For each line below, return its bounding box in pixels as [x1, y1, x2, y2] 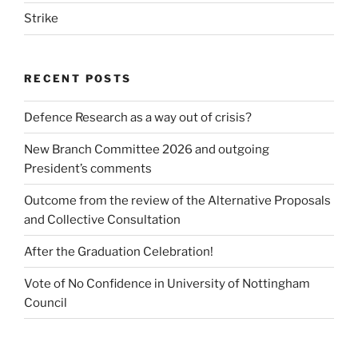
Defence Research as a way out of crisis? [24, 109, 252, 125]
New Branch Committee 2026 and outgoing [24, 141, 269, 157]
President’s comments [24, 161, 152, 176]
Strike [24, 11, 58, 26]
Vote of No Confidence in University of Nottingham [24, 276, 310, 291]
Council [24, 295, 67, 310]
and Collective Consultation [24, 212, 181, 227]
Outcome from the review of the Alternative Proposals [24, 193, 331, 208]
